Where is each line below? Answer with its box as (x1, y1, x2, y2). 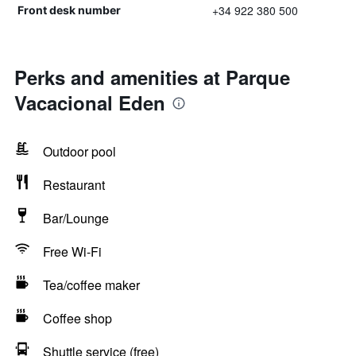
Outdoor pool (43, 142, 116, 161)
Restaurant (43, 176, 105, 194)
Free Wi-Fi (43, 242, 102, 261)
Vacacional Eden (14, 89, 165, 116)
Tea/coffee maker (43, 276, 140, 294)
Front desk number (17, 3, 121, 17)
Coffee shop (43, 309, 112, 327)
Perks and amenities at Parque (14, 64, 290, 91)
